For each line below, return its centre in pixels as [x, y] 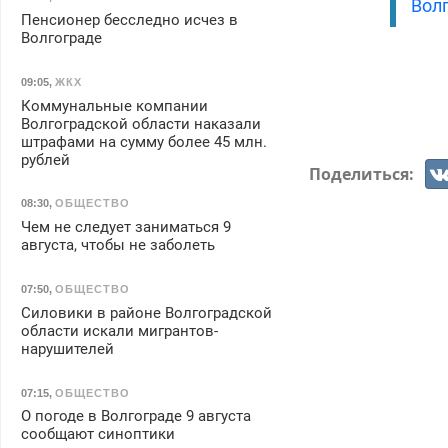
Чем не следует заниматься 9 [125, 227]
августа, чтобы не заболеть [117, 245]
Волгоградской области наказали [140, 123]
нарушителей [67, 348]
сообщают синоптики [97, 434]
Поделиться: [364, 173]
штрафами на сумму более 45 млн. [143, 141]
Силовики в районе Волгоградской [146, 312]
